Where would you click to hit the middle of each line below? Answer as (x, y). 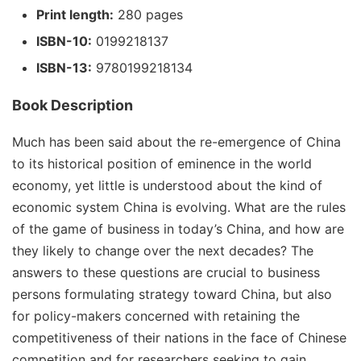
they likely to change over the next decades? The (163, 251)
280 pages (148, 15)
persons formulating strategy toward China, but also (172, 294)
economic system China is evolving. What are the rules (179, 207)
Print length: (75, 15)
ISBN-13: (64, 68)
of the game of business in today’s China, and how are (178, 229)
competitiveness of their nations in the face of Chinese (179, 338)
